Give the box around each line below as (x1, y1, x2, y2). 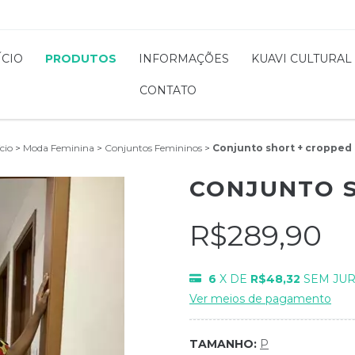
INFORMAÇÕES (138, 51, 229, 66)
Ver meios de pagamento (189, 291, 331, 306)
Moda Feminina (22, 141, 94, 154)
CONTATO (139, 82, 197, 97)
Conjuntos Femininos (104, 141, 202, 154)
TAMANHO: (189, 336, 260, 351)
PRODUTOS (44, 51, 116, 66)
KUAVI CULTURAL (250, 51, 352, 66)
